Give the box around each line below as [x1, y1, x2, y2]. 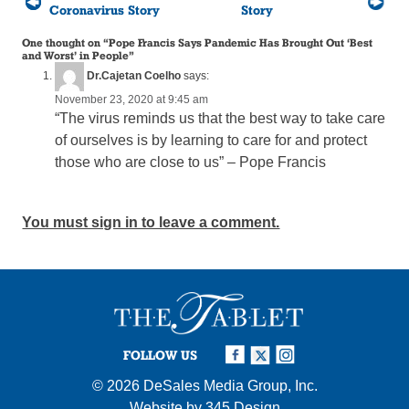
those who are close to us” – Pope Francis [55, 153, 327, 170]
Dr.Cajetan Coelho [87, 68, 182, 82]
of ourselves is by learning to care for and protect [55, 131, 368, 148]
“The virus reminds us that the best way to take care [55, 110, 386, 126]
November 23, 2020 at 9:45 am [55, 92, 209, 106]
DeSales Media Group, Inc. [142, 378, 318, 394]
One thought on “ [22, 35, 110, 49]
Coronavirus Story [49, 2, 161, 17]
